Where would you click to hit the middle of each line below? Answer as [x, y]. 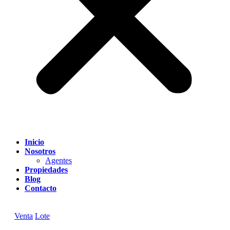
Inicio [34, 142]
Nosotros [40, 151]
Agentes [59, 160]
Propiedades [46, 170]
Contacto [41, 188]
